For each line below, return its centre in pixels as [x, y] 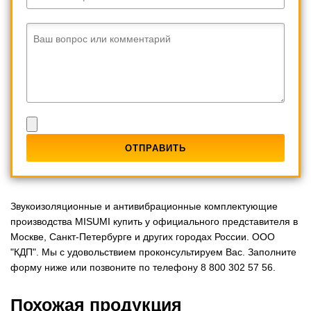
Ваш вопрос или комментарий [102, 39]
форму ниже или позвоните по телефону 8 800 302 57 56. [143, 267]
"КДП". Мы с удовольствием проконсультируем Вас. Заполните [153, 252]
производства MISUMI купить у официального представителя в [154, 221]
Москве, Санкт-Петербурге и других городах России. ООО [143, 236]
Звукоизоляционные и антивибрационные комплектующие [144, 206]
